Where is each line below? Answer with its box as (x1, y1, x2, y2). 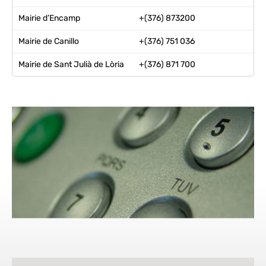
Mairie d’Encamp (18, 12, 80, 23)
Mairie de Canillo (18, 36, 79, 46)
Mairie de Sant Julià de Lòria (18, 59, 124, 69)
